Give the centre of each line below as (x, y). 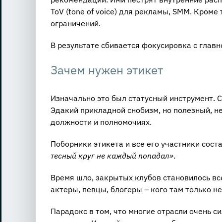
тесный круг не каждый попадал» (112, 155)
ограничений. (75, 24)
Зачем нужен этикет (107, 70)
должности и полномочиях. (101, 122)
